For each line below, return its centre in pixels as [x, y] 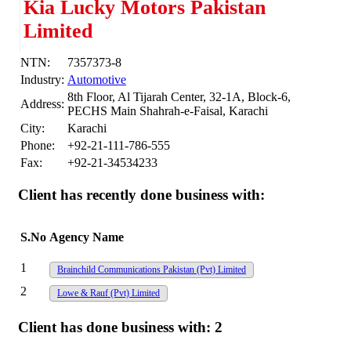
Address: [42, 103]
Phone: [38, 145]
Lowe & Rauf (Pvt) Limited [109, 293]
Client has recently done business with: [141, 195]
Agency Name [87, 237]
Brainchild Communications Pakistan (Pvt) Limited [152, 269]
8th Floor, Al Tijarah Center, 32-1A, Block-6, [179, 96]
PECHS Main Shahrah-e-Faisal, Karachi [168, 110]
